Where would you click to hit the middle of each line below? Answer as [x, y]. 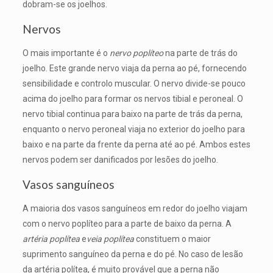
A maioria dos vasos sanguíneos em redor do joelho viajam [135, 208]
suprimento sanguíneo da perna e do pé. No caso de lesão [133, 254]
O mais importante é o [66, 53]
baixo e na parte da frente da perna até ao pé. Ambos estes [136, 144]
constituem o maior [173, 239]
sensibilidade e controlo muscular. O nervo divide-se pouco [134, 83]
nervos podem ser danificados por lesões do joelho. [120, 160]
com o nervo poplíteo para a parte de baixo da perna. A [127, 224]
